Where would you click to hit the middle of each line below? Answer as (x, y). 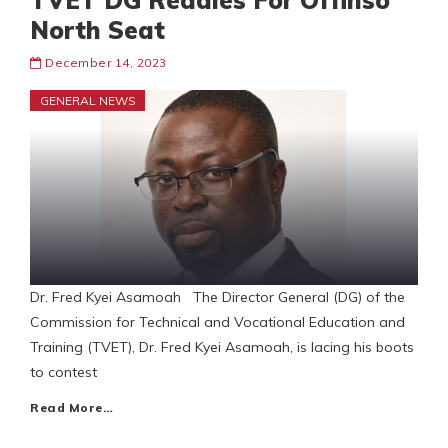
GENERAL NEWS (88, 101)
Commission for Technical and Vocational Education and (217, 322)
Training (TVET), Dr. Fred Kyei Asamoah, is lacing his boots (222, 347)
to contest (63, 372)
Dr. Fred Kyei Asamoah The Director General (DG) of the (217, 297)
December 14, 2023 (106, 63)
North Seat (97, 30)
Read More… (71, 408)
